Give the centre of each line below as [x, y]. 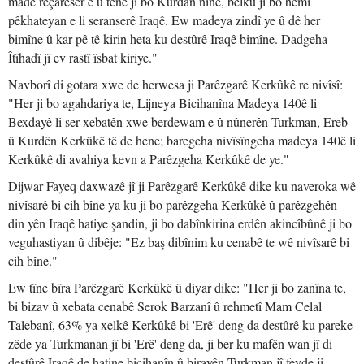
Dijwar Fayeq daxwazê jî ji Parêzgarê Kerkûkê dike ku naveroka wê [182, 186]
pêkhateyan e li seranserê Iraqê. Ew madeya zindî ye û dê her [164, 20]
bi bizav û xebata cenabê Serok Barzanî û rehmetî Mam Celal [165, 306]
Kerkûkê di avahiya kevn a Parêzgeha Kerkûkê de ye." [149, 159]
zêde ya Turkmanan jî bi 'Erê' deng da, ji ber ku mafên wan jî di [170, 343]
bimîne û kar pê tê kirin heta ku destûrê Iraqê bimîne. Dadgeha [168, 39]
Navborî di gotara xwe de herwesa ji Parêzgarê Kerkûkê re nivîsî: [175, 84]
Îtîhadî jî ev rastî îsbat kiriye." [83, 57]
